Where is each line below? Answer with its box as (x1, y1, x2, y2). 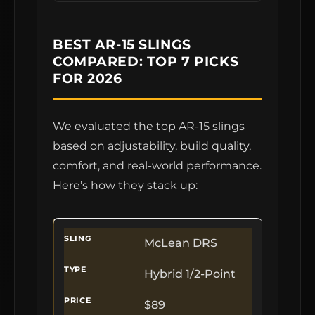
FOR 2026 (53, 70, 122, 86)
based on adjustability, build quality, (53, 139, 251, 153)
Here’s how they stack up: (53, 179, 198, 192)
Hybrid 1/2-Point (144, 267, 236, 281)
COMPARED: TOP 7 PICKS (53, 53, 239, 70)
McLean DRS (144, 236, 217, 250)
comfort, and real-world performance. (53, 159, 262, 172)
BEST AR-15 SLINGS (53, 36, 191, 53)
